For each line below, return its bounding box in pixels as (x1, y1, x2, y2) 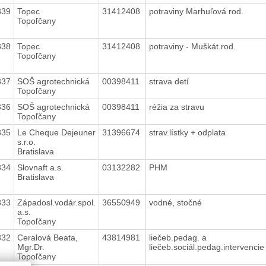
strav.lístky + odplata (148, 127, 228, 137)
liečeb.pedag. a (148, 232, 207, 242)
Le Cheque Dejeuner (17, 127, 96, 137)
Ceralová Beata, (17, 232, 78, 242)
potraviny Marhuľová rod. (148, 6, 246, 16)
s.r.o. (17, 137, 36, 147)
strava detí (148, 76, 191, 86)
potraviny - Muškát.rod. (148, 41, 238, 51)
